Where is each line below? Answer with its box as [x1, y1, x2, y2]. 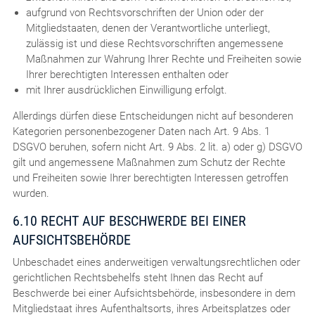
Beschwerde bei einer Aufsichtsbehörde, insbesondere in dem [12, 286, 295, 300]
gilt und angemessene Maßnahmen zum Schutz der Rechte [12, 155, 285, 169]
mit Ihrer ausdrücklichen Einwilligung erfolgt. [25, 83, 227, 96]
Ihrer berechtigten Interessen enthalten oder [25, 67, 229, 81]
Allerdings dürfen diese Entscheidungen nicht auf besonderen [12, 109, 293, 122]
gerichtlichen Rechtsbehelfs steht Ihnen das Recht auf [12, 271, 263, 284]
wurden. [12, 186, 49, 200]
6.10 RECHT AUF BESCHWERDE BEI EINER [12, 212, 246, 229]
